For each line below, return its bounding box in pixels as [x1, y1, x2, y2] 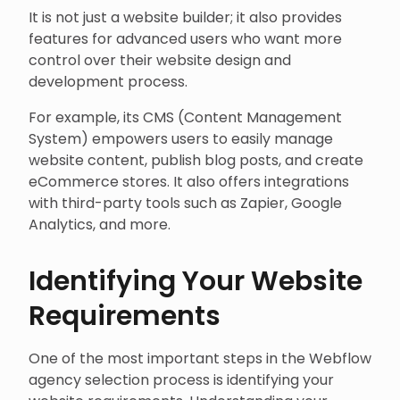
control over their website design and [29, 50, 291, 71]
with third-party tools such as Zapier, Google [29, 193, 342, 213]
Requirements [29, 297, 221, 335]
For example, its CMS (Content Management [29, 107, 342, 128]
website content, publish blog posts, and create [29, 150, 363, 171]
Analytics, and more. [29, 214, 171, 235]
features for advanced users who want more [29, 29, 342, 49]
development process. [29, 71, 187, 92]
